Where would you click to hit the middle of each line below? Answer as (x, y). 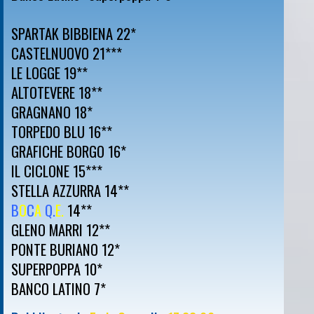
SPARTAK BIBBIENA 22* (74, 34)
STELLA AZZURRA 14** (70, 191)
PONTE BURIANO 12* (66, 250)
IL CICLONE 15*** (57, 171)
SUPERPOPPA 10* (57, 269)
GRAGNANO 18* (52, 112)
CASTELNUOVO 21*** (67, 53)
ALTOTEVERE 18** (57, 93)
